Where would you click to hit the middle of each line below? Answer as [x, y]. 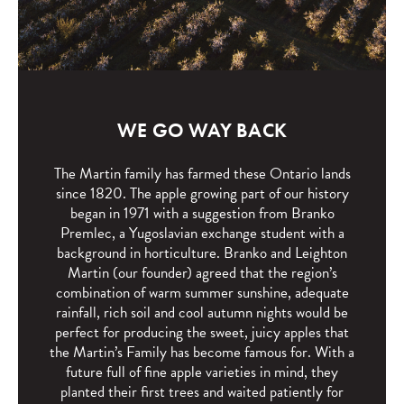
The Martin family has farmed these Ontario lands [202, 174]
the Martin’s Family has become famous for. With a [202, 352]
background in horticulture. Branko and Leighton [202, 253]
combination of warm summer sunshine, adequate [202, 293]
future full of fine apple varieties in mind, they [202, 372]
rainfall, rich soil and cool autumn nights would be [202, 312]
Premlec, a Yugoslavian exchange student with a [202, 233]
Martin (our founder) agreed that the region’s [202, 273]
